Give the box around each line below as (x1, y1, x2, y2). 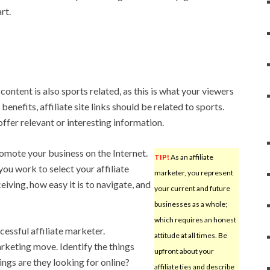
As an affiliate (169, 152, 213, 162)
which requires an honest (154, 215, 236, 224)
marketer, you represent (154, 168, 233, 177)
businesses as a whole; (154, 199, 227, 209)
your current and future (154, 183, 230, 193)
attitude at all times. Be (154, 230, 227, 240)
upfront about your (154, 246, 214, 256)
